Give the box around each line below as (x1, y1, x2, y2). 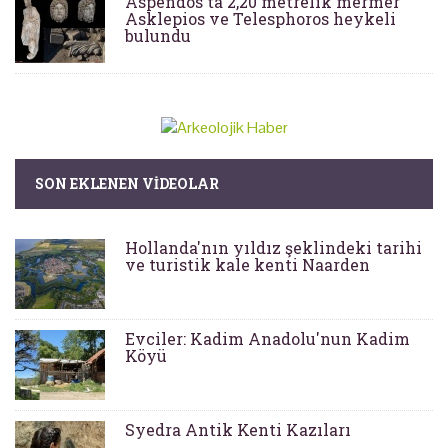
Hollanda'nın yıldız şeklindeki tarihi (125, 236, 422, 258)
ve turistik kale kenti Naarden (125, 253, 370, 275)
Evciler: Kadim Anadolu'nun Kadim (125, 327, 410, 349)
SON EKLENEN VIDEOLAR (35, 173, 219, 193)
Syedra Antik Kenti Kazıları (125, 418, 351, 440)
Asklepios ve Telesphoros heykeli (125, 7, 396, 29)
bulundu (125, 24, 191, 46)
